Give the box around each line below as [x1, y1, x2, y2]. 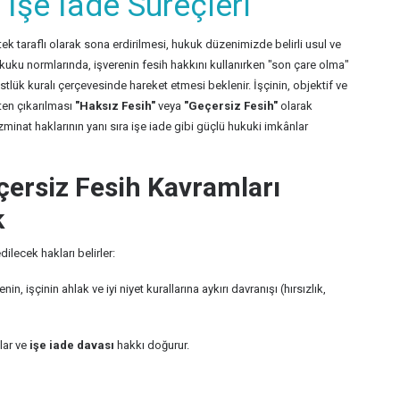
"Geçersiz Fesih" [184, 99, 278, 112]
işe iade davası [29, 338, 114, 352]
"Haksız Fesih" [75, 99, 155, 112]
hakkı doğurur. [114, 338, 189, 352]
